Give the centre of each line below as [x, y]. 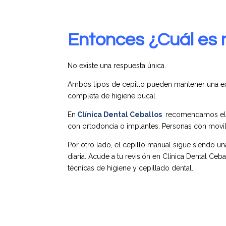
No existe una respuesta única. [117, 66]
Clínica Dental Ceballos [120, 115]
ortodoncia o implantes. [121, 126]
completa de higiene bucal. [112, 96]
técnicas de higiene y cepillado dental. [132, 168]
